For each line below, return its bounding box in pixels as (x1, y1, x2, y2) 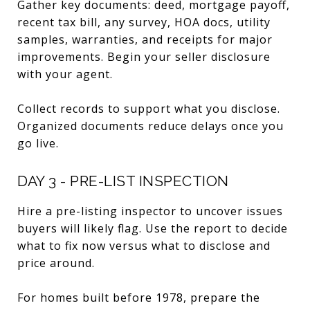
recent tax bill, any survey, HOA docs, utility (17, 14, 271, 30)
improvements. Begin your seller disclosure (17, 48, 271, 64)
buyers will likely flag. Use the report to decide (17, 220, 288, 236)
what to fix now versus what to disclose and (17, 237, 271, 253)
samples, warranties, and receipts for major (17, 31, 273, 47)
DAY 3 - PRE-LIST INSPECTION (17, 172, 229, 190)
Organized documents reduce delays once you (17, 118, 284, 134)
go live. (17, 135, 59, 151)
